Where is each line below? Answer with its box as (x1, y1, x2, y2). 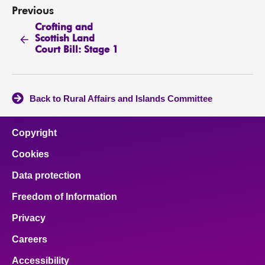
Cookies (12, 149, 49, 159)
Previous (12, 5, 54, 17)
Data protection (12, 170, 81, 180)
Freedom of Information (12, 192, 117, 202)
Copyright (12, 128, 57, 138)
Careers (12, 234, 47, 244)
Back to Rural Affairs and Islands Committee (30, 93, 212, 104)
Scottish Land (35, 34, 95, 44)
